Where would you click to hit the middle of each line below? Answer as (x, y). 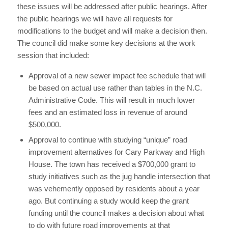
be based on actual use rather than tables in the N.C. (115, 88)
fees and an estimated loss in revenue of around (108, 112)
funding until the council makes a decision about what (116, 213)
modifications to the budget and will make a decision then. (112, 31)
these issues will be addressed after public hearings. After (112, 7)
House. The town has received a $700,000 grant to (112, 164)
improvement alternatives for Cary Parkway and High (116, 152)
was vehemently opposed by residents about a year (114, 188)
